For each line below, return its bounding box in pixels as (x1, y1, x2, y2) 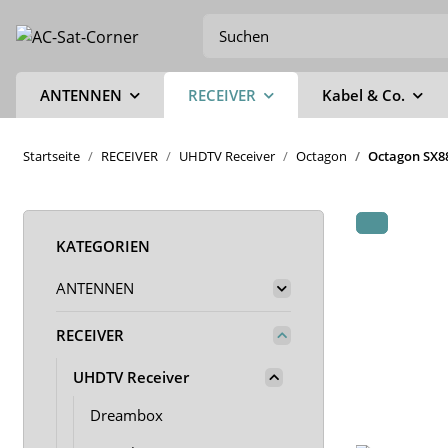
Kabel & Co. (322, 85, 405, 105)
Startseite (23, 146, 80, 165)
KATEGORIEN (56, 236, 150, 256)
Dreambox (90, 405, 163, 425)
